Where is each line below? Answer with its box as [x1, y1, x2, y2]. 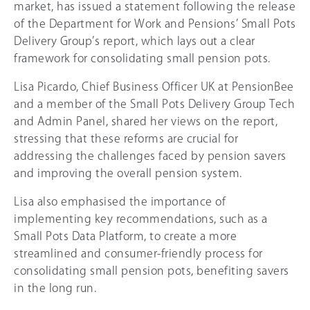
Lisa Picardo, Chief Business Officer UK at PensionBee [14, 80, 294, 92]
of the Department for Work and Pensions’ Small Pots [14, 17, 296, 29]
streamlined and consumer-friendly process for [14, 247, 263, 259]
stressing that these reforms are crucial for [14, 132, 238, 144]
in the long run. [14, 282, 96, 293]
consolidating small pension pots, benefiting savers [14, 264, 289, 276]
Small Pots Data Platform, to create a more [14, 230, 237, 241]
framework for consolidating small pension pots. [14, 52, 271, 64]
